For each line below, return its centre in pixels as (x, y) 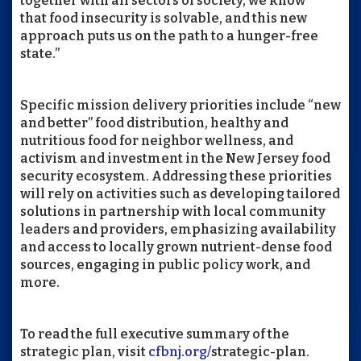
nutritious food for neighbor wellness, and (157, 141)
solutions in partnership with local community (173, 212)
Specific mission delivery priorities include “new (180, 105)
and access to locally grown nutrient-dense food (176, 247)
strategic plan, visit (84, 352)
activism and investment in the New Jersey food (175, 158)
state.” (41, 54)
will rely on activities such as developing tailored (180, 194)
